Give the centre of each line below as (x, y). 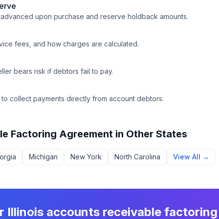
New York (86, 157)
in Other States (150, 134)
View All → (191, 157)
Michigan (43, 157)
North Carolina (137, 157)
